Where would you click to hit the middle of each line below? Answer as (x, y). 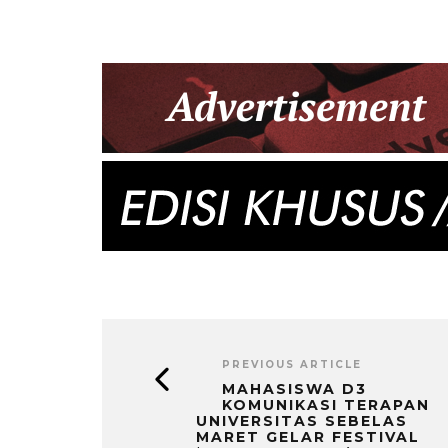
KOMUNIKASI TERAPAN (326, 404)
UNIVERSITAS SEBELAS (302, 420)
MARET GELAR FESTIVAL (308, 436)
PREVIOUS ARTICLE (292, 364)
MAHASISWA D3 (294, 388)
